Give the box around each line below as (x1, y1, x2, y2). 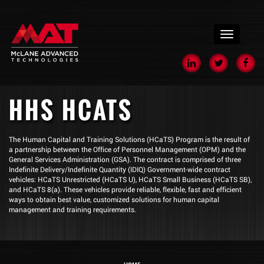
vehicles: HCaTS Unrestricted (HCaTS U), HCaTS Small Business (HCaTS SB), (9, 174, 252, 184)
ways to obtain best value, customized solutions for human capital (9, 194, 219, 204)
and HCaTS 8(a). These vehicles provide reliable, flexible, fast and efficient (9, 184, 242, 194)
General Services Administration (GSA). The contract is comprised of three (9, 154, 241, 164)
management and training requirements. (9, 204, 136, 214)
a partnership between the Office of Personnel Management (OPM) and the (9, 144, 246, 154)
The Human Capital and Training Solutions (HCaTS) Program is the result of (9, 134, 250, 144)
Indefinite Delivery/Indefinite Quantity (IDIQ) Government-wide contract (9, 164, 230, 174)
